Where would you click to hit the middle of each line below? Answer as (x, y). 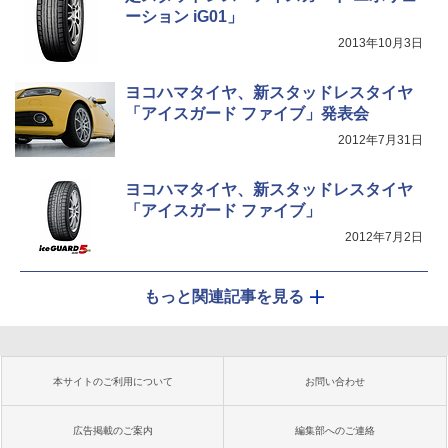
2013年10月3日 (380, 43)
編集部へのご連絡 (335, 431)
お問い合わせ (335, 382)
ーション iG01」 (184, 17)
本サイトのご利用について (113, 382)
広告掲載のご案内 (113, 431)
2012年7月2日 (384, 237)
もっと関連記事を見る (224, 297)
